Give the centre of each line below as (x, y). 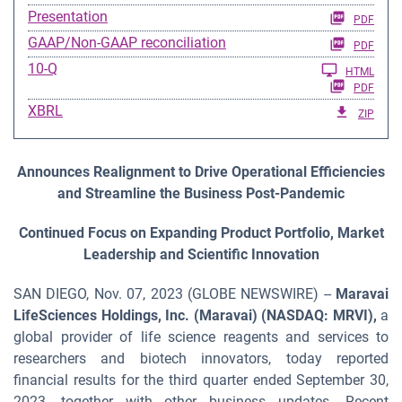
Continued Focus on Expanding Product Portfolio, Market (201, 233)
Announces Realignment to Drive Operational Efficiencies (201, 172)
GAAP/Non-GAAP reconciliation (127, 43)
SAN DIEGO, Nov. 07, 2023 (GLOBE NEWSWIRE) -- (175, 294)
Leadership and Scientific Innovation (201, 254)
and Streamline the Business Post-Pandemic (201, 193)
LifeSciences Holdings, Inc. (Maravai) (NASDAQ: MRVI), (195, 315)
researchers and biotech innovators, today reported (201, 358)
